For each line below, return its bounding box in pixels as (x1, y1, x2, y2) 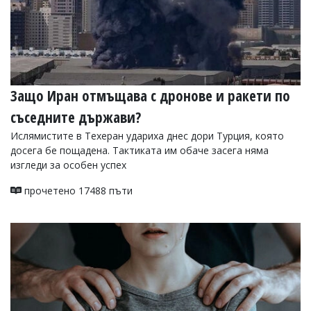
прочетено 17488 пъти (22, 183, 133, 197)
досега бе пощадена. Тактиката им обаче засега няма (10, 143, 269, 157)
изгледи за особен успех (10, 158, 129, 171)
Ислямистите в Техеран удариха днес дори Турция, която (10, 128, 284, 142)
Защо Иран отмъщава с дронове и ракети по (10, 85, 290, 106)
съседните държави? (10, 107, 141, 127)
